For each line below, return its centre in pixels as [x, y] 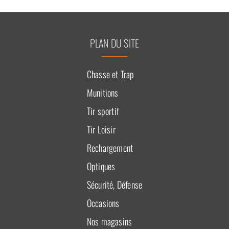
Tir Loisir [101, 129]
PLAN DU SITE [114, 43]
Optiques [101, 166]
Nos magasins [109, 221]
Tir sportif [103, 111]
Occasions [103, 203]
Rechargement [110, 147]
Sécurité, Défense [114, 184]
